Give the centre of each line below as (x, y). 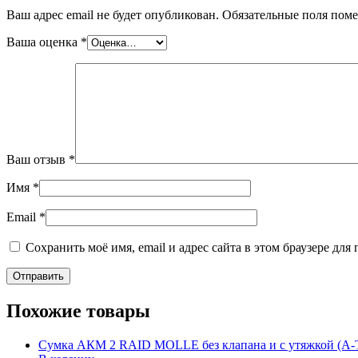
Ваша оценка (44, 42)
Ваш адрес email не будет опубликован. (113, 15)
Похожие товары (78, 311)
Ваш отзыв (38, 160)
